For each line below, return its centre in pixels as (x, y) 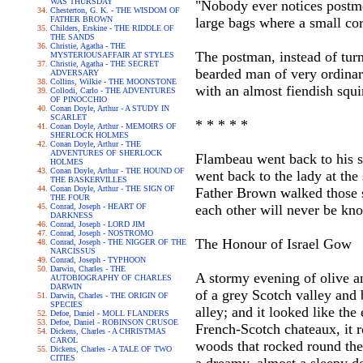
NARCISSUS (73, 251)
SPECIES (66, 304)
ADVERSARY (74, 73)
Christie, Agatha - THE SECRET (104, 64)
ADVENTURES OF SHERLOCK (106, 153)
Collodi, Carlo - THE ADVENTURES (113, 90)
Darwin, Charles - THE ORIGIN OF (109, 295)
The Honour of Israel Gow (273, 244)
